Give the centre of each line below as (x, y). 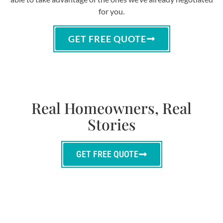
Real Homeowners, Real (111, 108)
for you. (111, 11)
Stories (111, 124)
